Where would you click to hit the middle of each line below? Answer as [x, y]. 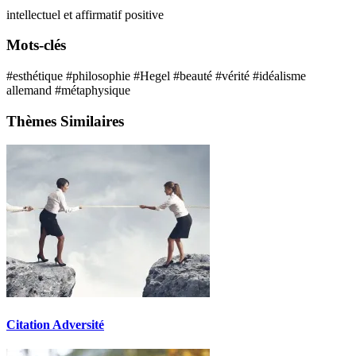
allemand [31, 90]
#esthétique [36, 75]
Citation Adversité [55, 324]
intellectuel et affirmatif [66, 14]
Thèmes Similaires [65, 121]
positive [144, 14]
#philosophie [100, 75]
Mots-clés [36, 45]
